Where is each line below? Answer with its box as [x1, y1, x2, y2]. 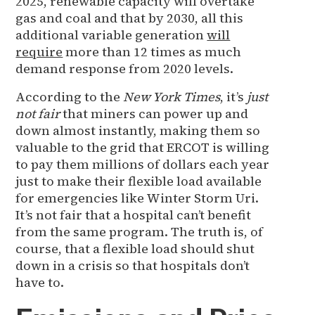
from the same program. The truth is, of [15, 222, 264, 240]
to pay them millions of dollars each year [15, 155, 270, 173]
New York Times [123, 87, 221, 105]
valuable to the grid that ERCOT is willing [15, 138, 270, 156]
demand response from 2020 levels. [15, 59, 234, 77]
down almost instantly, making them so [15, 121, 261, 139]
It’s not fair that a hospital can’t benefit [15, 205, 252, 224]
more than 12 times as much [63, 42, 242, 60]
